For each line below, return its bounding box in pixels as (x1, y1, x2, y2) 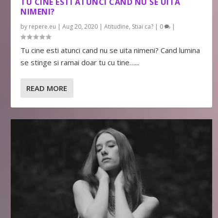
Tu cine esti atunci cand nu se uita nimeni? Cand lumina (20, 45, 200, 55)
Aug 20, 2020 (62, 22, 98, 31)
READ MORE (26, 83, 68, 93)
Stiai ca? (132, 22, 154, 31)
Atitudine (104, 22, 129, 31)
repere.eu (29, 22, 56, 31)
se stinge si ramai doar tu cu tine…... (20, 57, 140, 68)
